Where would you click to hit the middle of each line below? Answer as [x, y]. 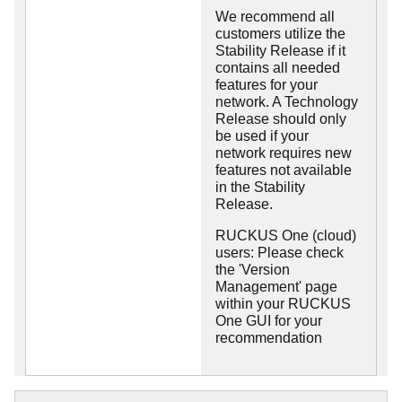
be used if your [262, 136]
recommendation [269, 338]
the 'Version [253, 270]
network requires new [284, 153]
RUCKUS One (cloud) [286, 236]
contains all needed [278, 68]
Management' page [276, 287]
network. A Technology [287, 102]
